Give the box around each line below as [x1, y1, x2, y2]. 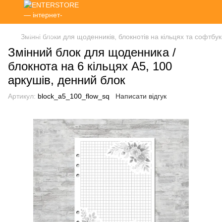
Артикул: [8, 92, 36, 100]
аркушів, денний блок [8, 73, 125, 87]
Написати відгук [115, 92, 166, 100]
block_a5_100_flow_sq [36, 92, 110, 100]
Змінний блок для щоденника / [8, 46, 176, 59]
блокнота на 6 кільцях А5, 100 [8, 59, 172, 73]
